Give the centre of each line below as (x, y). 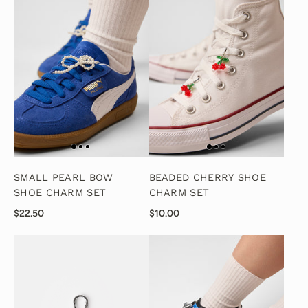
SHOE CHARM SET (60, 193)
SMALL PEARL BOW (64, 178)
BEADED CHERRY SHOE (207, 178)
